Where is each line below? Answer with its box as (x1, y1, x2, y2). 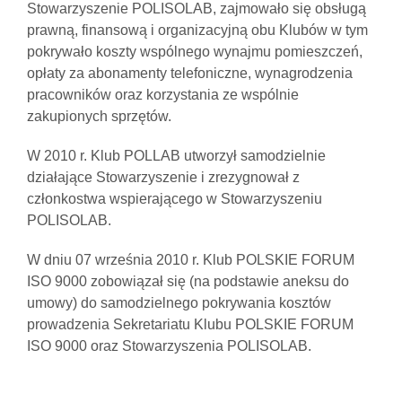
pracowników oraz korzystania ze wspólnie (27, 87, 299, 103)
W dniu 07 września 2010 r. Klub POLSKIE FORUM (27, 252, 354, 268)
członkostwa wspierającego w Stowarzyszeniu (27, 191, 322, 207)
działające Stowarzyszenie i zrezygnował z (27, 170, 300, 186)
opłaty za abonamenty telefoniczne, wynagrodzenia (27, 66, 353, 82)
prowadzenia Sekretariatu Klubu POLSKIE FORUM (27, 317, 354, 333)
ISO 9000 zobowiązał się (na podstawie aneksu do (27, 274, 349, 290)
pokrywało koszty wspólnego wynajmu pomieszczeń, (27, 44, 363, 60)
